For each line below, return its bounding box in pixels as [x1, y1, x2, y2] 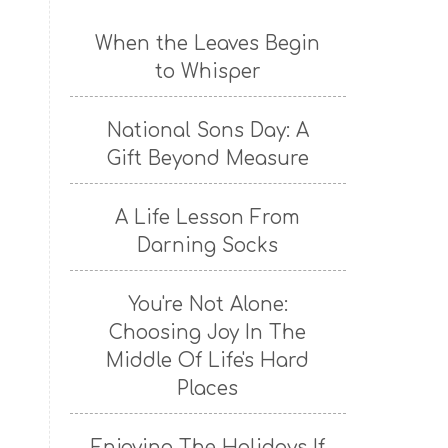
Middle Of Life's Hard [106, 350, 310, 372]
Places [177, 378, 239, 400]
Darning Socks [137, 235, 279, 257]
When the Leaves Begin [95, 33, 321, 55]
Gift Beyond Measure [106, 148, 309, 170]
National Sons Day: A [106, 120, 309, 142]
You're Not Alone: [127, 294, 288, 316]
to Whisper [154, 61, 261, 83]
